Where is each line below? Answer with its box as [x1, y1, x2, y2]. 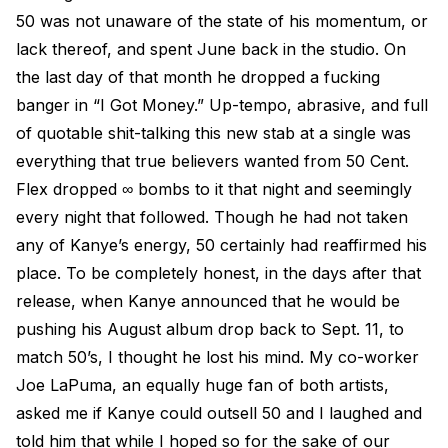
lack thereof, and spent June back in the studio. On [16, 39, 406, 59]
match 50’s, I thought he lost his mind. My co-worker [16, 347, 419, 367]
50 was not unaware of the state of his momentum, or [16, 11, 428, 31]
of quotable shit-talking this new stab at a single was [16, 123, 411, 143]
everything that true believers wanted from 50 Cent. [16, 151, 409, 171]
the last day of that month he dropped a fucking [16, 67, 380, 87]
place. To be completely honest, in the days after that [16, 263, 421, 283]
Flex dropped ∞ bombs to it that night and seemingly [16, 179, 412, 199]
